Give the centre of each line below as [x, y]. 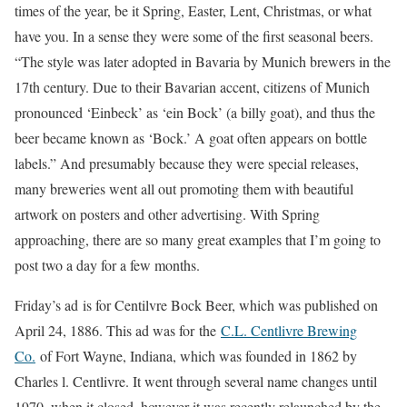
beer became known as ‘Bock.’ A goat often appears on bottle [191, 138]
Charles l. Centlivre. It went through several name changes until [196, 381]
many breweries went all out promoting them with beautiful [184, 189]
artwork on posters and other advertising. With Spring [167, 214]
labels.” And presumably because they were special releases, [187, 163]
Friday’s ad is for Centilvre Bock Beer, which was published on [196, 305]
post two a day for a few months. [107, 265]
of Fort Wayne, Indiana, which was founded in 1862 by [196, 356]
